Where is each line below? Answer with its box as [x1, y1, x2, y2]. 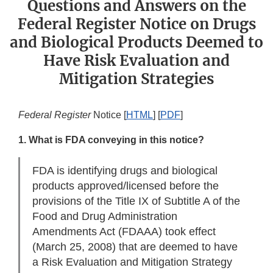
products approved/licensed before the [32, 180, 219, 193]
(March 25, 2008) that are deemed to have [32, 241, 238, 253]
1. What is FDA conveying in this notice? [18, 135, 204, 146]
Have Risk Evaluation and [43, 51, 230, 71]
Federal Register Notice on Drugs [17, 15, 256, 34]
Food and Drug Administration [32, 210, 177, 223]
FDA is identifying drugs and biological [32, 165, 218, 177]
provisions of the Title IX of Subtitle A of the [32, 195, 240, 208]
